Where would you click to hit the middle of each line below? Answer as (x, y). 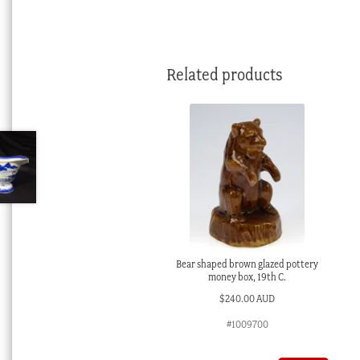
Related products (224, 75)
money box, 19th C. (247, 277)
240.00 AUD (250, 298)
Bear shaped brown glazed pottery (247, 264)
